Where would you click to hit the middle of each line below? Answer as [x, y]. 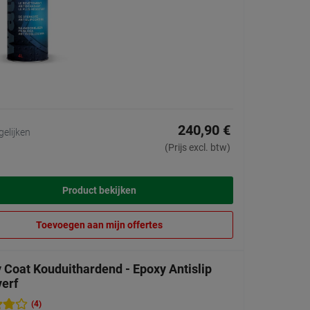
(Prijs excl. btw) [198, 148]
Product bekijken [99, 191]
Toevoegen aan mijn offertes [99, 225]
